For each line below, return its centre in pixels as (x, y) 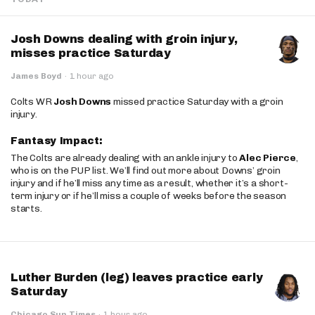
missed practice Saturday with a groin (197, 102)
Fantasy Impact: (58, 141)
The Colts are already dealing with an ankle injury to (125, 158)
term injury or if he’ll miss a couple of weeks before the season (149, 196)
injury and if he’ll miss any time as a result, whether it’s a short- (149, 183)
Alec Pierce (268, 158)
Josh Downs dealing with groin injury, (124, 39)
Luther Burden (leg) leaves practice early (137, 277)
